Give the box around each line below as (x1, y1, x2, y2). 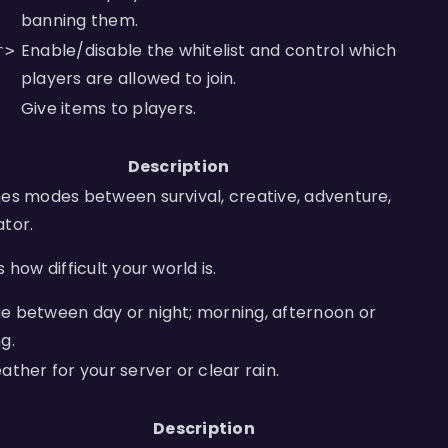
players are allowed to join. (21, 67, 237, 90)
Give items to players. (21, 97, 197, 120)
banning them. (21, 9, 139, 32)
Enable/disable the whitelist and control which (21, 39, 397, 62)
